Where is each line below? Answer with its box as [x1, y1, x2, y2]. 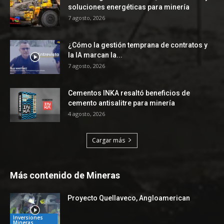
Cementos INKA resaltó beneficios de [68, 88, 190, 97]
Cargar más [92, 135, 125, 144]
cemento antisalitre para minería [68, 98, 175, 107]
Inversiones [13, 214, 43, 221]
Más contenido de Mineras [10, 169, 120, 180]
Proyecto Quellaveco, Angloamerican [67, 193, 190, 202]
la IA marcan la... [68, 50, 122, 59]
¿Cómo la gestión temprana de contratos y [68, 40, 207, 49]
